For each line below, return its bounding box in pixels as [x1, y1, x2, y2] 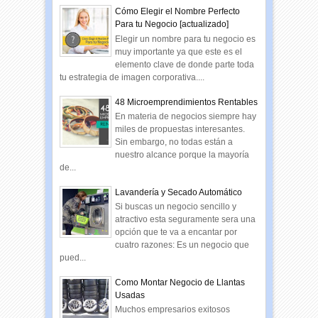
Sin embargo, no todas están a [115, 136, 234, 147]
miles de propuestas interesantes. [115, 124, 246, 134]
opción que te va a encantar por [115, 227, 238, 238]
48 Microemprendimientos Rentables [115, 97, 258, 107]
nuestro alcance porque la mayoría [115, 149, 250, 160]
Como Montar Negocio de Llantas [115, 277, 246, 287]
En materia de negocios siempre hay [115, 111, 257, 121]
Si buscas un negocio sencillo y [115, 202, 237, 212]
